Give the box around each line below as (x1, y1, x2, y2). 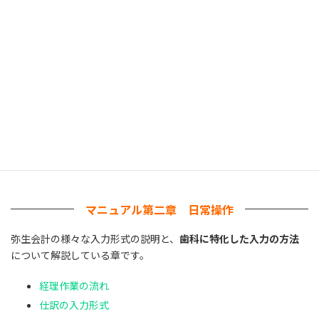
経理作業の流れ (39, 278, 109, 293)
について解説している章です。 (11, 247, 150, 262)
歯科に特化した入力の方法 (179, 231, 299, 246)
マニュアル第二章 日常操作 (85, 200, 234, 218)
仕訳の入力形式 (39, 297, 109, 312)
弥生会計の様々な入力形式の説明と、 (11, 231, 179, 246)
